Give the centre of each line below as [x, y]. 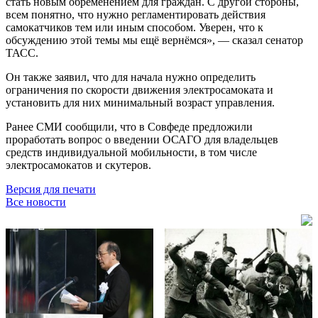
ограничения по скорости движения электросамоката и [139, 89]
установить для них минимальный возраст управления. [140, 102]
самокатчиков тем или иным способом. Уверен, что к [135, 27]
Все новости [36, 202]
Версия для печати [51, 189]
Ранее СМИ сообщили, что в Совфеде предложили [129, 126]
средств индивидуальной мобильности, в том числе [131, 152]
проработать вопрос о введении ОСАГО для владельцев [142, 139]
